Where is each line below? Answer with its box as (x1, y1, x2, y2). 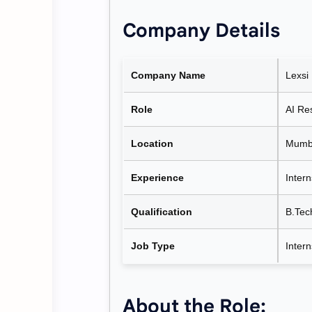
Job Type (131, 240, 175, 251)
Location (131, 137, 173, 149)
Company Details (123, 18, 280, 42)
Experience (131, 171, 184, 183)
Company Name (131, 69, 205, 81)
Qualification (131, 205, 192, 217)
